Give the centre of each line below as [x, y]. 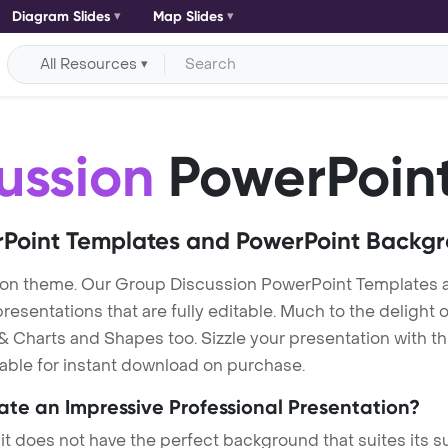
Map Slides [188, 16]
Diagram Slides [61, 16]
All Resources [89, 64]
